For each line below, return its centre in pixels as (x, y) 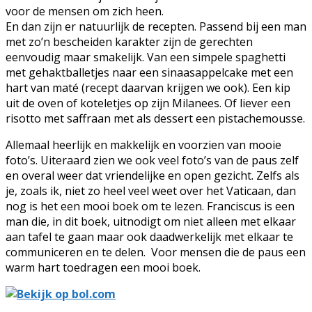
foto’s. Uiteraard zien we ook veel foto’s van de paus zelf (152, 160)
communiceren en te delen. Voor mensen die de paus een (156, 252)
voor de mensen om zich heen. (85, 11)
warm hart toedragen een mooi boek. (103, 267)
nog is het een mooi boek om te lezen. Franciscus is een (150, 206)
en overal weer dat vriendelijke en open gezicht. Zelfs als (153, 175)
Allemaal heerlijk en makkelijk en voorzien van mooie (143, 145)
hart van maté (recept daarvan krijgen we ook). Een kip (148, 87)
